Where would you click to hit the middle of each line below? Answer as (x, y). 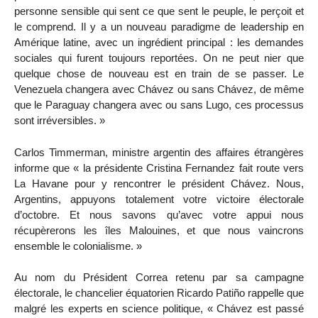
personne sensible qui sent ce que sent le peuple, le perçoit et (159, 11)
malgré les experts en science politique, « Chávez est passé (159, 309)
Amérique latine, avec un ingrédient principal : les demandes (159, 42)
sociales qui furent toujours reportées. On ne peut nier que (159, 57)
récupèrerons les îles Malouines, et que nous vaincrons (159, 230)
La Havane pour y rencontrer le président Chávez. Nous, (159, 183)
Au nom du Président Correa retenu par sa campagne (159, 278)
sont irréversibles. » (60, 120)
